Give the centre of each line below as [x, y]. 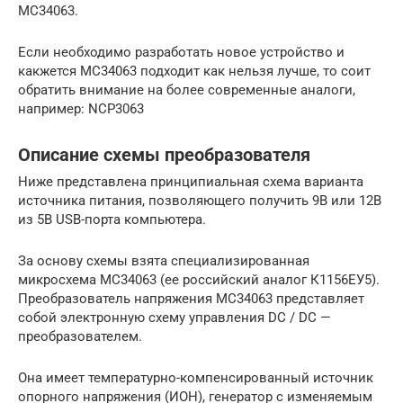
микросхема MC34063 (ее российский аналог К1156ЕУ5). [199, 280]
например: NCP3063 [81, 109]
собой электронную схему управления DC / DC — [175, 318]
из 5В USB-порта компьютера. [112, 220]
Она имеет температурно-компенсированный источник [196, 378]
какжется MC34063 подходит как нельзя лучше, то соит [194, 72]
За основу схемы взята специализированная [164, 261]
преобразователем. [80, 337]
